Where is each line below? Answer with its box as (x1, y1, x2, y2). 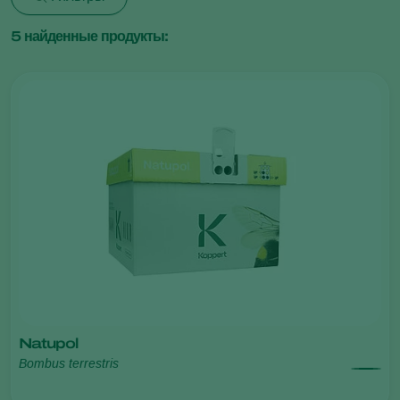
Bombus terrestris (19, 355, 119, 371)
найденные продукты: (21, 29, 168, 44)
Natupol (19, 335, 78, 351)
